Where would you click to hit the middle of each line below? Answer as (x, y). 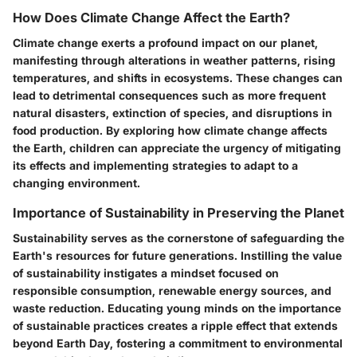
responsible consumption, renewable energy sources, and (172, 290)
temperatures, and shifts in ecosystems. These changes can (178, 77)
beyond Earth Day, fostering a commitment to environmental (178, 343)
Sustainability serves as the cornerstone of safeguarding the (178, 237)
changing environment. (76, 182)
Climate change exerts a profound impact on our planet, (165, 42)
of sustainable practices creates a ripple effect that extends (175, 325)
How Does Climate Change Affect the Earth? (151, 17)
